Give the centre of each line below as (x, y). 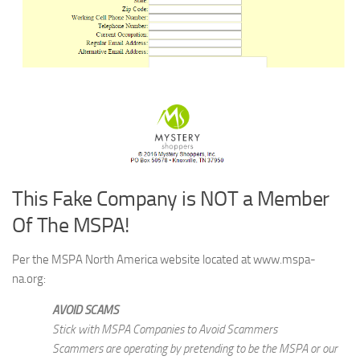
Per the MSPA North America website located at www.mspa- (164, 259)
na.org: (29, 278)
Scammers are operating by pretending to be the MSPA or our (195, 348)
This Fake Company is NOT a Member (171, 198)
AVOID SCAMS (85, 310)
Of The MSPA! (70, 225)
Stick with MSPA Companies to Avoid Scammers (165, 329)
